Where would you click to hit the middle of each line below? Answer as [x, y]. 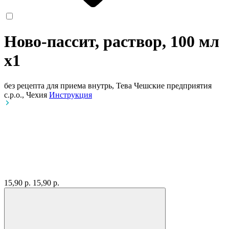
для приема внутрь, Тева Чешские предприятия [129, 85]
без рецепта [24, 85]
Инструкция [71, 95]
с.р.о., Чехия [27, 95]
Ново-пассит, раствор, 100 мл [112, 42]
